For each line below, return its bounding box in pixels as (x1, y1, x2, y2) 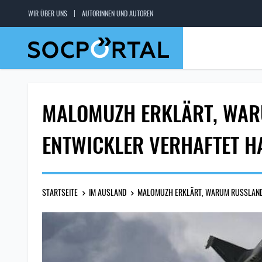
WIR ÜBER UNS (28, 8, 67, 18)
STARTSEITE (42, 186, 78, 198)
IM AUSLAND (89, 186, 126, 198)
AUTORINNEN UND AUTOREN (82, 8, 153, 18)
